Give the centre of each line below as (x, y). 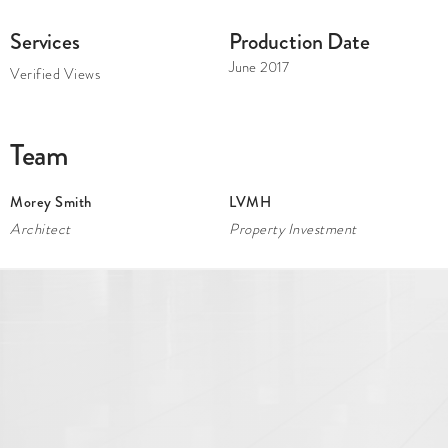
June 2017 (259, 66)
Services (45, 41)
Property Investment (293, 228)
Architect (40, 228)
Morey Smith (51, 202)
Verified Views (55, 73)
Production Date (299, 41)
